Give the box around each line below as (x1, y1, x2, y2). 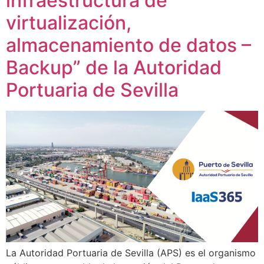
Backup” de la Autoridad (6, 55, 222, 79)
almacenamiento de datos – (6, 33, 251, 57)
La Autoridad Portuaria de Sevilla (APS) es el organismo (6, 247, 256, 259)
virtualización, (6, 11, 131, 34)
